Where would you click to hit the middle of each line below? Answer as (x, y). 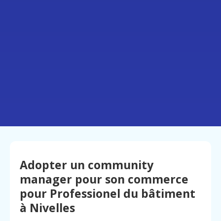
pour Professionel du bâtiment (108, 194)
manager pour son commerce (104, 179)
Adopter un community (87, 165)
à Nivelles (47, 208)
